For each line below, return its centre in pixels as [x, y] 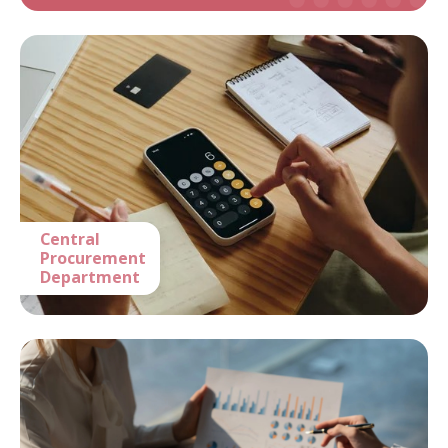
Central [70, 239]
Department [90, 277]
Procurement [93, 258]
